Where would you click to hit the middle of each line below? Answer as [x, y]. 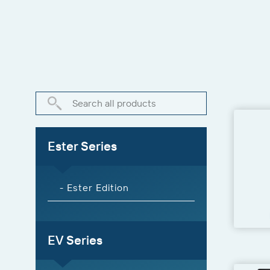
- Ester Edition [94, 187]
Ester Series [82, 146]
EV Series [75, 240]
